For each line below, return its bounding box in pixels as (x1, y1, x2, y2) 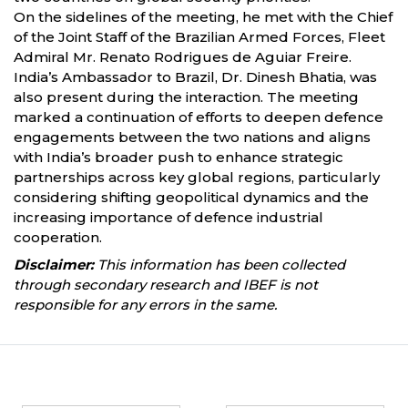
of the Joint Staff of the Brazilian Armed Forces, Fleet (14, 28, 385, 46)
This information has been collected (94, 256, 345, 273)
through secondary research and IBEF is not (14, 276, 318, 293)
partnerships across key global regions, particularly (14, 168, 380, 186)
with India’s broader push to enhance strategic (14, 148, 343, 166)
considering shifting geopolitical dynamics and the (14, 189, 369, 206)
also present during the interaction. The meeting (14, 88, 359, 106)
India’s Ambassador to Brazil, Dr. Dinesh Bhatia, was (14, 68, 377, 86)
